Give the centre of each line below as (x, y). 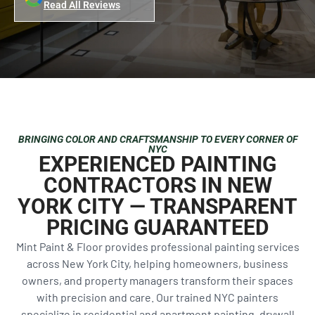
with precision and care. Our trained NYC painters (157, 297)
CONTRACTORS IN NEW (157, 185)
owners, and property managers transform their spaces (157, 280)
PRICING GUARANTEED (157, 227)
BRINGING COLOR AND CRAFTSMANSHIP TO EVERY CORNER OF (157, 139)
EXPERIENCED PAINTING (157, 164)
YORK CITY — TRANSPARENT (157, 206)
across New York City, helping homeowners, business (157, 263)
